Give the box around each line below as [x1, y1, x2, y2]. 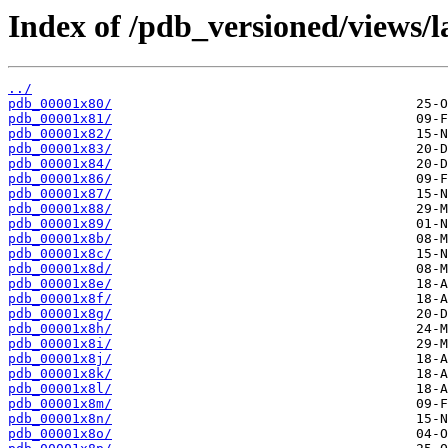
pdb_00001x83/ [8, 141, 112, 157]
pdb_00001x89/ [8, 216, 112, 232]
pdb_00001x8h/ [8, 321, 112, 337]
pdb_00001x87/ [8, 186, 112, 202]
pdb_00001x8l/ [8, 381, 112, 397]
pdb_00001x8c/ [8, 246, 112, 262]
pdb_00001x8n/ [8, 411, 112, 427]
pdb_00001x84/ [8, 156, 112, 172]
